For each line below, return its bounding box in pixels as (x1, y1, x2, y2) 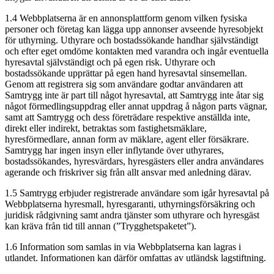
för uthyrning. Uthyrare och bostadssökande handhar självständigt (5, 34, 258, 45)
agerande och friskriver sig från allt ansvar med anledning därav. (5, 166, 251, 177)
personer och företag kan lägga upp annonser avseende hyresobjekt (5, 23, 263, 34)
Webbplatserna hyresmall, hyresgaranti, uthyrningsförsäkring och (5, 198, 255, 209)
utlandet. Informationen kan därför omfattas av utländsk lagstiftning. (5, 252, 266, 263)
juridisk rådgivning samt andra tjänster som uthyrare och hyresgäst (5, 209, 259, 220)
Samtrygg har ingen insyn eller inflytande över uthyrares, (5, 144, 224, 155)
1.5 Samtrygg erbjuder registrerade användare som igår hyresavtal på (5, 187, 269, 198)
